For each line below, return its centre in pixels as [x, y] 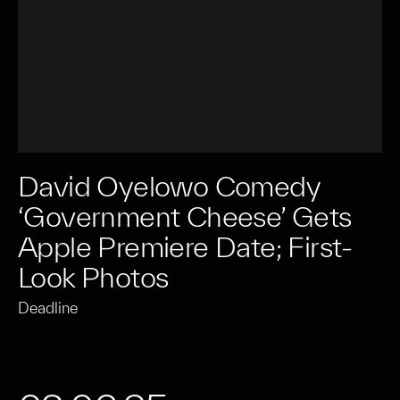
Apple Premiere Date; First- [185, 246]
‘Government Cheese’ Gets [185, 216]
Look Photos [93, 276]
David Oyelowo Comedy [169, 185]
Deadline [48, 307]
